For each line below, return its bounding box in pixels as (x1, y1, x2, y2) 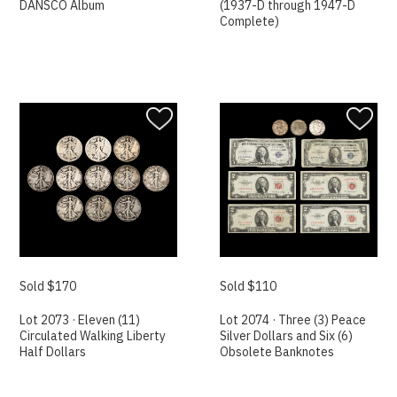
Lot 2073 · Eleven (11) (19, 312, 141, 329)
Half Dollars (19, 344, 87, 361)
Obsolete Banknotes (220, 344, 335, 361)
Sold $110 (220, 278, 277, 295)
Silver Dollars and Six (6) (220, 328, 354, 345)
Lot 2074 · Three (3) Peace (220, 312, 367, 329)
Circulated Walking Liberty (19, 328, 167, 345)
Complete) (220, 13, 280, 30)
